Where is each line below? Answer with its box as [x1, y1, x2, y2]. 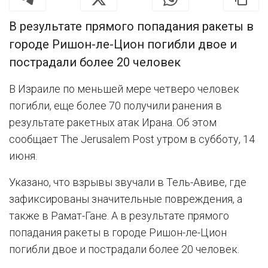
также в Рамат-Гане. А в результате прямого [9, 209, 229, 222]
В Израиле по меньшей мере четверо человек [9, 82, 239, 95]
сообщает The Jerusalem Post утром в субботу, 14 [9, 132, 255, 145]
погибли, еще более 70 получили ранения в [9, 99, 222, 112]
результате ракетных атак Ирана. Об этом [9, 115, 217, 129]
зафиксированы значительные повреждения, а [9, 192, 242, 205]
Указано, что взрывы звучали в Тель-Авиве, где [9, 175, 246, 188]
